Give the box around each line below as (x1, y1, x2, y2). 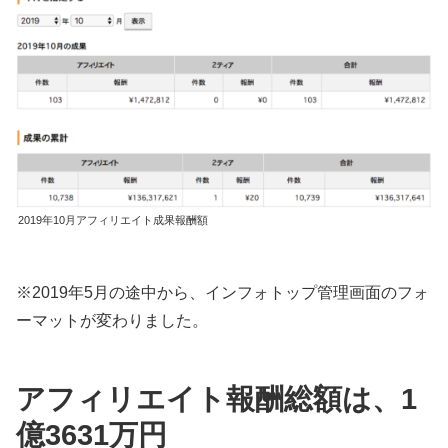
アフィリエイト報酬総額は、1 (16, 383, 417, 416)
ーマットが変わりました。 (16, 312, 208, 330)
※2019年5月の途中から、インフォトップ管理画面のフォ (16, 284, 429, 302)
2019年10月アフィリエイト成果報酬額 (18, 214, 208, 227)
